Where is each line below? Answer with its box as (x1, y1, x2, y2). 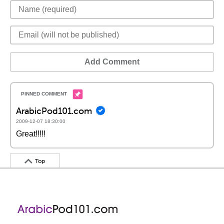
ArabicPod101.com (16, 104, 92, 116)
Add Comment (84, 57, 139, 66)
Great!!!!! (16, 129, 45, 138)
